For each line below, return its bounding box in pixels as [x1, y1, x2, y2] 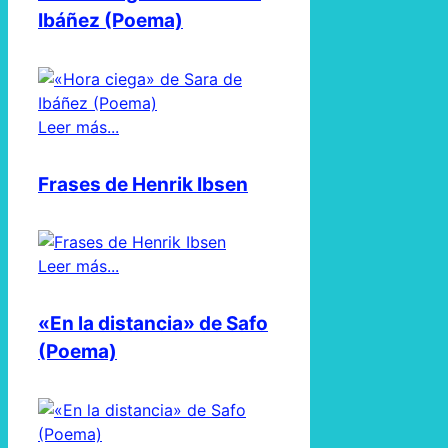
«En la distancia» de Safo [38, 312, 268, 336]
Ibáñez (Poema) [38, 9, 183, 33]
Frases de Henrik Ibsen [38, 172, 248, 196]
